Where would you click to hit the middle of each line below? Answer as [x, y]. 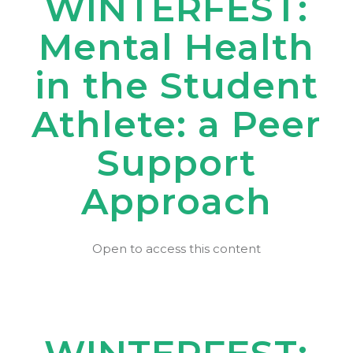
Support [176, 163]
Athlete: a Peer [176, 124]
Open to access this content [176, 249]
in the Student [176, 85]
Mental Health [176, 47]
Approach [176, 201]
